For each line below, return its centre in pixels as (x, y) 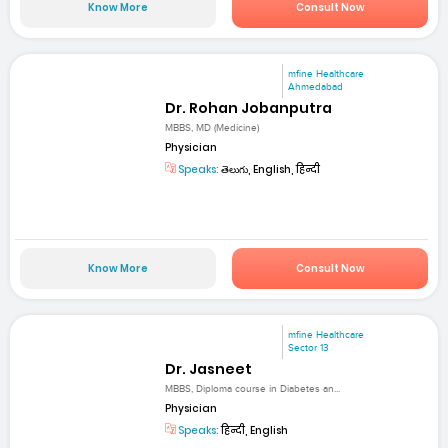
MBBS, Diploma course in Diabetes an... (253, 388)
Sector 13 (309, 347)
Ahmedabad (316, 86)
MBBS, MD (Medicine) (212, 128)
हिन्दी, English (254, 430)
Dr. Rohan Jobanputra (249, 107)
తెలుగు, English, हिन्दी (270, 170)
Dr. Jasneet (209, 368)
